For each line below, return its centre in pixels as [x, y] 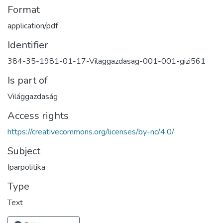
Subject [24, 151]
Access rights [38, 115]
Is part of [28, 80]
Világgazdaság [33, 96]
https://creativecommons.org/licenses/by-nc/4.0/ [91, 132]
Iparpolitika [26, 167]
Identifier [28, 45]
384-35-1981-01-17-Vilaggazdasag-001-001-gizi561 [107, 61]
